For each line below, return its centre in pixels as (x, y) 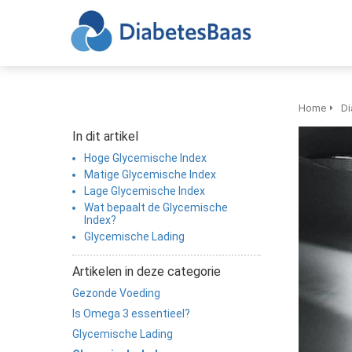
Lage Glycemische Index (145, 191)
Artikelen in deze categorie (147, 271)
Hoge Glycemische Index (145, 158)
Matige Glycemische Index (150, 174)
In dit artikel (105, 136)
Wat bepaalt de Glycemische (156, 207)
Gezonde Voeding (116, 293)
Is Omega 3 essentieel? (131, 313)
